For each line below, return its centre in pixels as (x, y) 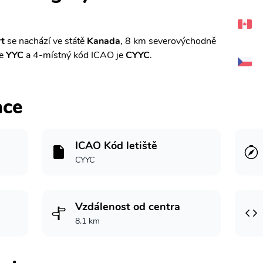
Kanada (104, 41)
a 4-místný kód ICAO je (75, 55)
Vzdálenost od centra (128, 207)
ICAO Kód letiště (116, 146)
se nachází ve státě (46, 41)
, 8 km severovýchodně (168, 41)
